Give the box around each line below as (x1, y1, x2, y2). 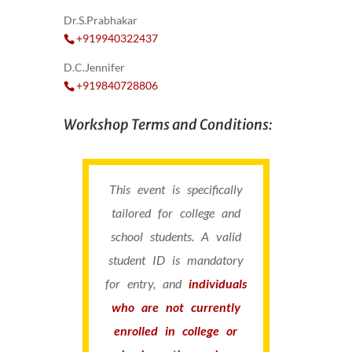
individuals (181, 275, 247, 291)
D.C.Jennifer (63, 60, 125, 74)
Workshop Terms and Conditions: (63, 115, 273, 134)
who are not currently (111, 299, 240, 314)
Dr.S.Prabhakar (63, 13, 137, 27)
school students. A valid (110, 228, 241, 244)
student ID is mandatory (108, 251, 244, 267)
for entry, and (104, 275, 181, 291)
